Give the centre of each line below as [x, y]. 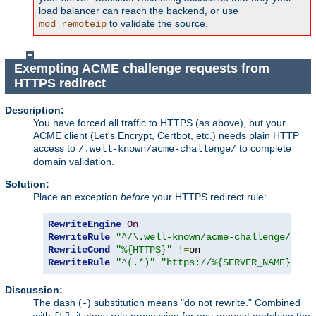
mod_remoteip [73, 24]
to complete [264, 148]
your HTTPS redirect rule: [208, 196]
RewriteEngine [85, 224]
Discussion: [34, 290]
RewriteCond [79, 249]
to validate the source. [157, 24]
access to [56, 148]
